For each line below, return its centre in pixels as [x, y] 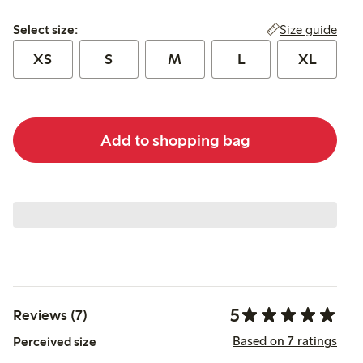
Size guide [308, 30]
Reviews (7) [50, 316]
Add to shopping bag [175, 140]
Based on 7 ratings [285, 341]
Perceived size [55, 342]
